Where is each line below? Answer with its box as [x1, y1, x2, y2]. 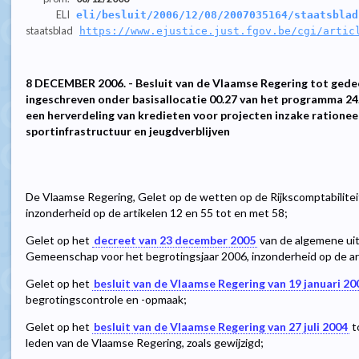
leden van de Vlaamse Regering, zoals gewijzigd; [26, 336, 264, 350]
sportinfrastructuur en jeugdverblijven [26, 124, 230, 139]
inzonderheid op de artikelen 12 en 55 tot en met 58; [26, 206, 288, 220]
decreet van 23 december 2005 [94, 233, 256, 248]
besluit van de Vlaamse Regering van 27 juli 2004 [94, 320, 348, 334]
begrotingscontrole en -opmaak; [26, 292, 187, 307]
